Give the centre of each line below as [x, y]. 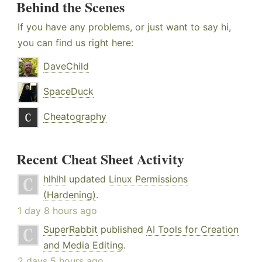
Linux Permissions [148, 179]
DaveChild [66, 66]
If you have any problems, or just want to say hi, [124, 27]
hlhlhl [55, 179]
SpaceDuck [68, 92]
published [122, 230]
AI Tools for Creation [192, 230]
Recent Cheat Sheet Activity [100, 159]
